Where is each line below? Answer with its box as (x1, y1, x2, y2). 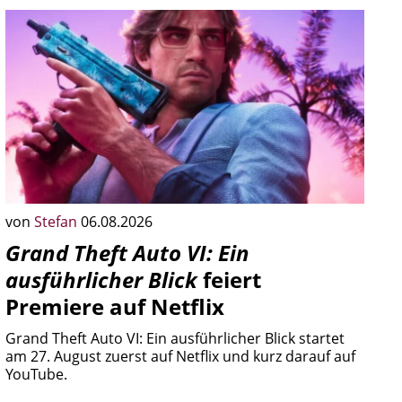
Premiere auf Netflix (5, 292, 224, 321)
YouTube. (5, 364, 67, 384)
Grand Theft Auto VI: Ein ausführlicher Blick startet (5, 328, 345, 348)
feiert (197, 265, 261, 294)
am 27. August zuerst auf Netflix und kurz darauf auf (5, 346, 355, 366)
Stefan (34, 212, 81, 232)
